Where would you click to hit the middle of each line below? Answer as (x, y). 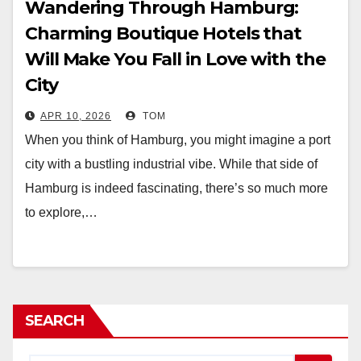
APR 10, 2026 (76, 116)
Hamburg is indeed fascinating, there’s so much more (176, 188)
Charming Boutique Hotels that (164, 33)
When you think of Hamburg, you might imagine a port (178, 140)
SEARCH (54, 321)
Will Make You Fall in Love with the (175, 59)
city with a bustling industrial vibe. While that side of (171, 164)
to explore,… (61, 212)
